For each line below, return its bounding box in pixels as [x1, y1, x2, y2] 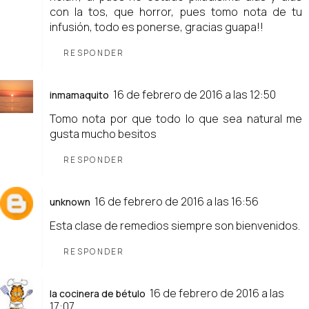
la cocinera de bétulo [50, 286, 146, 300]
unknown [50, 195, 90, 208]
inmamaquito [50, 88, 109, 101]
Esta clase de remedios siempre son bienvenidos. [50, 217, 300, 233]
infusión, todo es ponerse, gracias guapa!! [50, 19, 263, 34]
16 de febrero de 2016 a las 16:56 [94, 193, 259, 209]
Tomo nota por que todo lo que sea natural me [50, 110, 302, 126]
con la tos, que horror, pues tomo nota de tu [50, 3, 302, 19]
